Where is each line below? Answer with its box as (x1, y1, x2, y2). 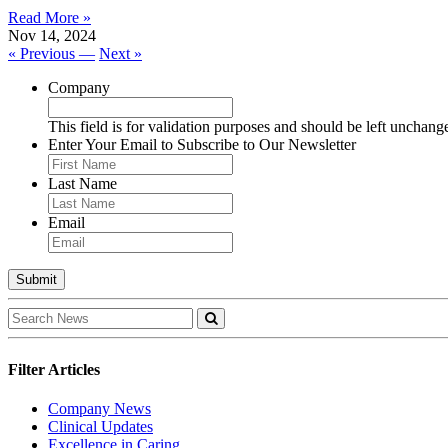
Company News (48, 399, 151, 417)
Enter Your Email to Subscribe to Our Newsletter (48, 136, 356, 154)
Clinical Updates (48, 417, 153, 435)
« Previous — (8, 45, 95, 63)
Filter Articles (8, 360, 100, 378)
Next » (99, 45, 142, 63)
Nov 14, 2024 (8, 27, 96, 45)
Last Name (48, 175, 117, 193)
